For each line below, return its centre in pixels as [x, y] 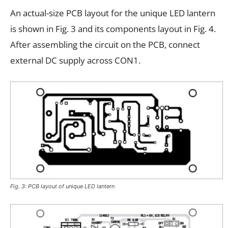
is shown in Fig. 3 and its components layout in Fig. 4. [113, 28]
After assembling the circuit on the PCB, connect [105, 44]
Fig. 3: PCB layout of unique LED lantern [62, 186]
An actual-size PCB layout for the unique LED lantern [113, 13]
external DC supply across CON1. [75, 60]
